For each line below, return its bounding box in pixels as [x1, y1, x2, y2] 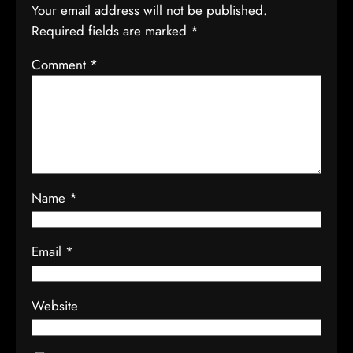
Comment [32, 55, 90, 74]
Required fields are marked [32, 21, 191, 40]
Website [32, 295, 78, 315]
